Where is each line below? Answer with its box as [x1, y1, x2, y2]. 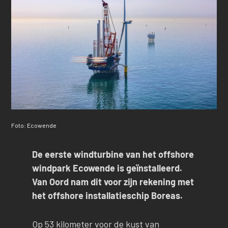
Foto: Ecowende [11, 122, 57, 129]
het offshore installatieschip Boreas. [32, 190, 183, 202]
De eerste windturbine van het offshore [32, 149, 194, 160]
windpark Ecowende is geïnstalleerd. [32, 162, 182, 174]
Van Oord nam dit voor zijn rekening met [32, 176, 194, 188]
